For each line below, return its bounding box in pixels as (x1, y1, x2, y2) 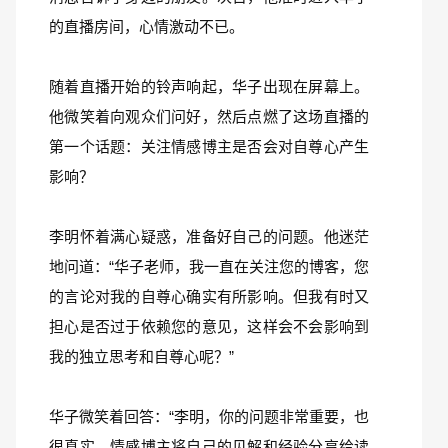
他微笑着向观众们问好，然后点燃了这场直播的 (49, 108, 369, 125)
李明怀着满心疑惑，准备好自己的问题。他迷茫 (49, 228, 369, 245)
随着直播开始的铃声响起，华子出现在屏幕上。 (49, 78, 369, 95)
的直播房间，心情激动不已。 (49, 18, 244, 35)
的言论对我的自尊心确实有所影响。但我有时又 (49, 288, 369, 305)
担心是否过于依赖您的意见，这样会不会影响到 (49, 318, 369, 335)
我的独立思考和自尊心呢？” (49, 348, 234, 365)
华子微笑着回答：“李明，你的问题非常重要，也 (49, 408, 369, 425)
